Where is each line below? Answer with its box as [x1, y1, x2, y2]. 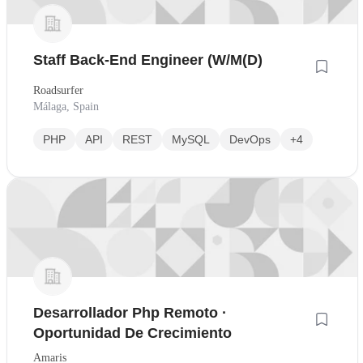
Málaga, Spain [33, 100, 99, 113]
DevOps [229, 133, 271, 147]
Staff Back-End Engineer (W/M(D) [33, 52, 263, 69]
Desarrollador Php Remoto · [33, 305, 227, 322]
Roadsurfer [33, 84, 83, 97]
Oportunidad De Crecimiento [33, 325, 232, 342]
